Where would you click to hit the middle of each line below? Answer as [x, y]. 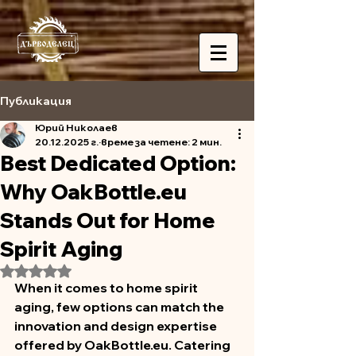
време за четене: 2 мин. [161, 142]
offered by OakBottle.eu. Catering [124, 345]
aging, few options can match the [120, 307]
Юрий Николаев [76, 128]
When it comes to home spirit [107, 288]
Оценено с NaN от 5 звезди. [118, 269]
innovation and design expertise [117, 326]
